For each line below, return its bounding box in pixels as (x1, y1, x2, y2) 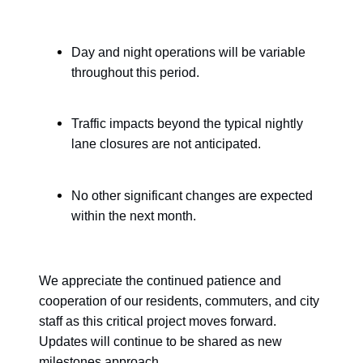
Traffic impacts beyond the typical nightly (71, 117, 303, 131)
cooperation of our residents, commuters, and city (39, 293, 319, 308)
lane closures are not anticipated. (71, 137, 261, 152)
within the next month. (71, 208, 196, 223)
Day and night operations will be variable (71, 45, 305, 59)
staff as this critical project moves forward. (39, 314, 276, 328)
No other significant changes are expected (71, 188, 313, 203)
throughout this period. (71, 65, 199, 79)
